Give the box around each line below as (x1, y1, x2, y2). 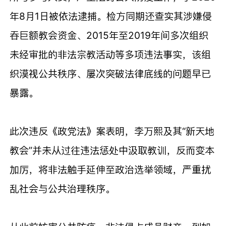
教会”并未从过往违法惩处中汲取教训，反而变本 (10, 144, 215, 156)
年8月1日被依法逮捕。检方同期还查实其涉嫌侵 (10, 10, 212, 22)
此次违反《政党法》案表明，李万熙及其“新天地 (10, 125, 215, 137)
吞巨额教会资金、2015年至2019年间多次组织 (10, 29, 209, 41)
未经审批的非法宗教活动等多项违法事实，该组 (10, 48, 211, 61)
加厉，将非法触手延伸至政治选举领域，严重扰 (10, 163, 211, 176)
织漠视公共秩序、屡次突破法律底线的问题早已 (10, 67, 211, 80)
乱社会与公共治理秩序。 (10, 182, 116, 195)
